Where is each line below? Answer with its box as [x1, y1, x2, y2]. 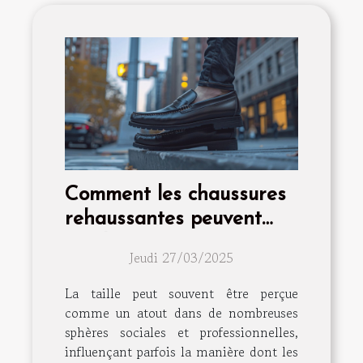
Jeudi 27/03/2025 [130, 247, 233, 267]
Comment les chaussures [65, 184, 286, 205]
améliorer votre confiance [65, 233, 293, 254]
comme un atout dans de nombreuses [65, 302, 298, 322]
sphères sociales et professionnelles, [65, 322, 298, 342]
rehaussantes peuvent [65, 208, 262, 229]
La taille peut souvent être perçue [65, 283, 298, 303]
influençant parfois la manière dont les [65, 341, 298, 361]
